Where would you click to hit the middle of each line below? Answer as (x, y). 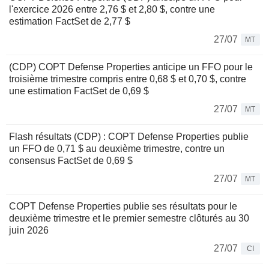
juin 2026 (29, 230)
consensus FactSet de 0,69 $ (71, 160)
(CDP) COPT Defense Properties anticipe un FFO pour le (131, 67)
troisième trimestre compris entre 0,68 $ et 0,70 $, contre (128, 79)
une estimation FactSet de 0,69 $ (79, 91)
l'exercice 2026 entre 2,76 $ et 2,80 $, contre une (112, 9)
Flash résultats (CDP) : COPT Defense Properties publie (129, 136)
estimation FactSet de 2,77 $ (70, 21)
